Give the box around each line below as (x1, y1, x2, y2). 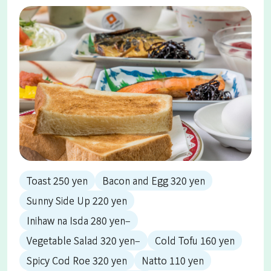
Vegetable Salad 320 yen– (27, 233, 140, 248)
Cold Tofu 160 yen (155, 233, 235, 248)
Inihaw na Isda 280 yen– (27, 213, 131, 228)
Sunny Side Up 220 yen (27, 193, 127, 208)
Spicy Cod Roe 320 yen (27, 253, 127, 268)
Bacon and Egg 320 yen (102, 173, 205, 188)
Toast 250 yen (27, 173, 88, 188)
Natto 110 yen (142, 253, 204, 268)
